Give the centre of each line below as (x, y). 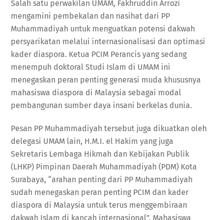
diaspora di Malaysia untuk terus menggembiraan (99, 205)
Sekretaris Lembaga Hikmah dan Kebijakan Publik (100, 154)
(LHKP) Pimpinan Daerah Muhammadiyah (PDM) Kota (104, 166)
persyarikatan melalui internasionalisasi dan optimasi (108, 41)
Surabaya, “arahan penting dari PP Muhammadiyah (102, 179)
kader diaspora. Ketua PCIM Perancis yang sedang (99, 54)
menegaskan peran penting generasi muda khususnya (106, 80)
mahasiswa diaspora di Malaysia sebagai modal (96, 92)
